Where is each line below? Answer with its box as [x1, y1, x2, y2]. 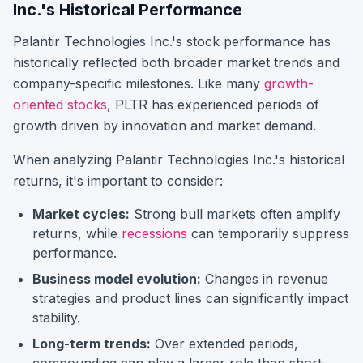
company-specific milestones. [13, 75, 198, 92]
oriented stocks [13, 96, 107, 113]
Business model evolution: [32, 271, 201, 287]
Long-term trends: [32, 335, 151, 352]
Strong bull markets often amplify [130, 206, 340, 222]
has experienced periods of [147, 96, 319, 113]
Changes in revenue [201, 271, 328, 287]
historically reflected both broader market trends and [13, 54, 340, 70]
